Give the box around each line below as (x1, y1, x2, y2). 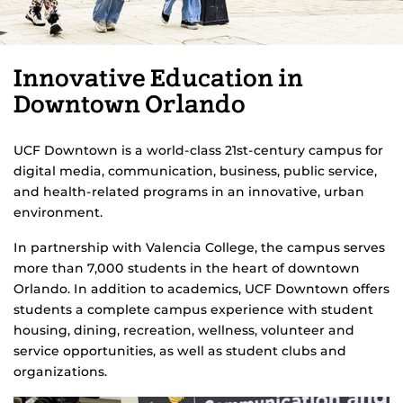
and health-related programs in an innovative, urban (13, 184, 364, 200)
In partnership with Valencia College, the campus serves (13, 239, 385, 255)
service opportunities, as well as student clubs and (13, 343, 346, 359)
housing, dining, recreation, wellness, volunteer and (13, 322, 354, 338)
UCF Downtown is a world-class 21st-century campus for (13, 142, 383, 158)
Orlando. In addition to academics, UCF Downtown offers (13, 281, 390, 297)
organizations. (13, 363, 107, 380)
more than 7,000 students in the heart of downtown (13, 260, 360, 276)
